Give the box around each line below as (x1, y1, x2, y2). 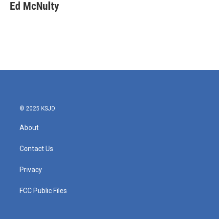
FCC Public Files (20, 187, 67, 195)
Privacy (20, 166, 42, 174)
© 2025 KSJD (20, 105, 55, 112)
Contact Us (20, 145, 53, 153)
